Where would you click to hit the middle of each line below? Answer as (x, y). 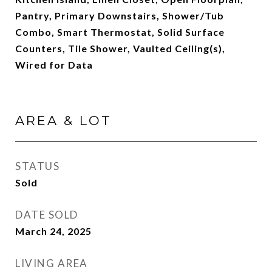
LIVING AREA (52, 263)
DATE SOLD (47, 215)
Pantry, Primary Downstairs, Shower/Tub (120, 15)
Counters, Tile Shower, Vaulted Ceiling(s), (120, 48)
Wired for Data (54, 65)
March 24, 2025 (53, 231)
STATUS (37, 166)
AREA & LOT (63, 121)
